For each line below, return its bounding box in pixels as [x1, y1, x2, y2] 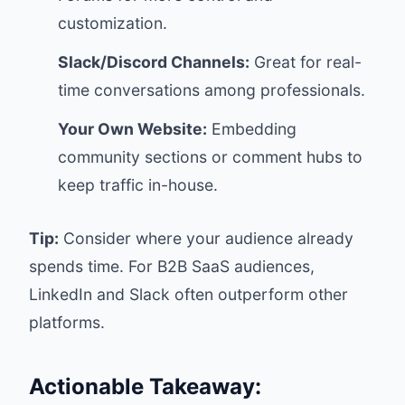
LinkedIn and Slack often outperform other [29, 285, 348, 304]
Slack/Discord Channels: [58, 52, 250, 71]
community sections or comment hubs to [58, 147, 363, 166]
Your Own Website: [58, 119, 207, 138]
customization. [58, 14, 167, 33]
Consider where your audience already [59, 229, 353, 248]
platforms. [29, 313, 105, 332]
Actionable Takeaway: [29, 373, 261, 400]
